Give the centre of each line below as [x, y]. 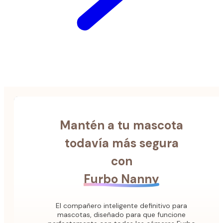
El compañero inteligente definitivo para [121, 206]
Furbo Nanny [121, 179]
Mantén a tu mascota [121, 125]
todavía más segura [121, 143]
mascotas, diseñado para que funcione [121, 215]
